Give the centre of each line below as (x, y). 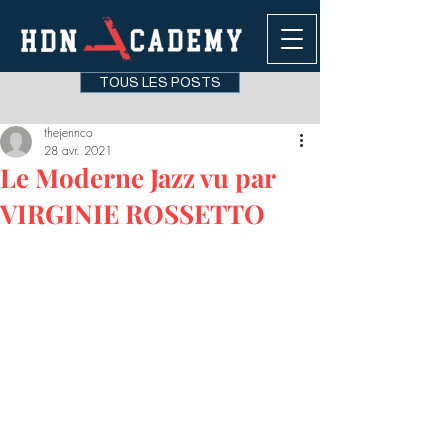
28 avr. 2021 (78, 150)
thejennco (68, 132)
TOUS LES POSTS (160, 82)
